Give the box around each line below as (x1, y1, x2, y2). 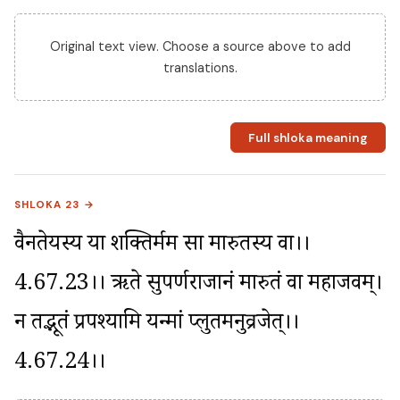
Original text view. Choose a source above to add (49, 38, 351, 55)
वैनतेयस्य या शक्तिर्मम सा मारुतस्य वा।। (14, 229, 310, 265)
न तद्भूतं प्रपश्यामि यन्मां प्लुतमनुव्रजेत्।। (14, 308, 299, 344)
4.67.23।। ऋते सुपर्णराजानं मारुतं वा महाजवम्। (14, 269, 382, 304)
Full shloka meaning (247, 129, 368, 146)
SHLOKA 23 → (14, 198, 96, 212)
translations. (162, 60, 237, 77)
